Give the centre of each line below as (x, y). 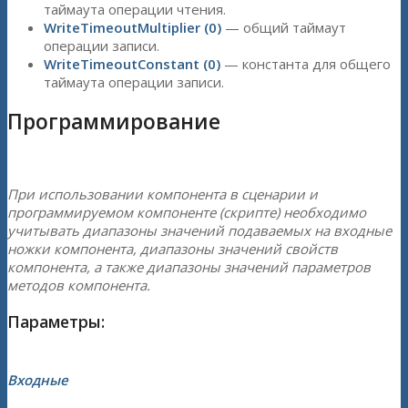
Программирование (114, 122)
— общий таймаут (284, 27)
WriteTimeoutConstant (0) (132, 63)
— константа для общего (306, 63)
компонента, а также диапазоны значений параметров (189, 267)
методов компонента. (79, 286)
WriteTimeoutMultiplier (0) (133, 27)
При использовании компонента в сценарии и (163, 194)
